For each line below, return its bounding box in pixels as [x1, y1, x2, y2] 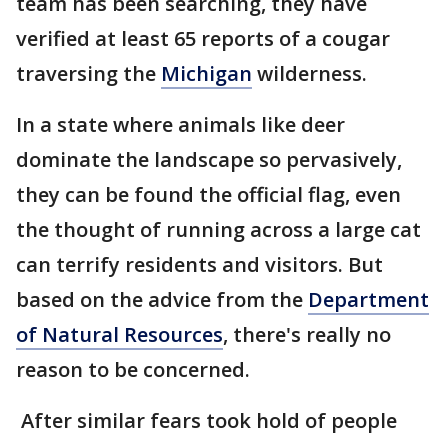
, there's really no [223, 320, 391, 348]
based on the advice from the [16, 285, 308, 313]
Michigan [161, 59, 252, 87]
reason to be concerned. [16, 355, 250, 383]
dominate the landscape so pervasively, [16, 145, 402, 173]
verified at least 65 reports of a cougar [16, 24, 390, 52]
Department [308, 285, 429, 313]
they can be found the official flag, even [16, 180, 401, 208]
